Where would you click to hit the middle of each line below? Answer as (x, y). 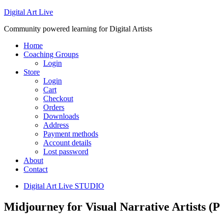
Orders (54, 107)
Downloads (61, 116)
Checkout (58, 98)
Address (56, 125)
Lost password (66, 151)
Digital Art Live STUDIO (64, 186)
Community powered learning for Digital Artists (78, 29)
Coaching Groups (51, 54)
